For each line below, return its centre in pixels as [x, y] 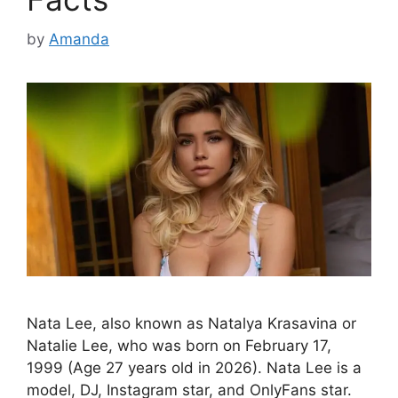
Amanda [79, 39]
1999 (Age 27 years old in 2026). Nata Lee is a [194, 367]
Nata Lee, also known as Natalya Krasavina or [191, 323]
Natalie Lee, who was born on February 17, [179, 345]
